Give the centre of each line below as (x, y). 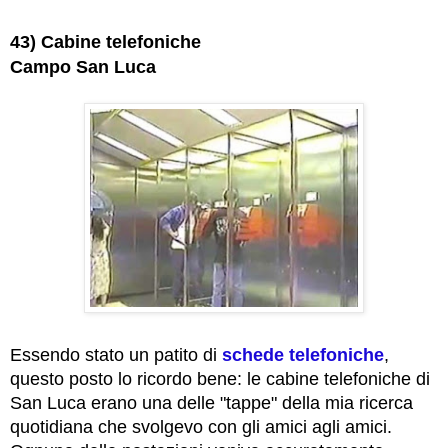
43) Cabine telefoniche (105, 42)
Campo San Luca (83, 67)
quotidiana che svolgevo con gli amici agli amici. (201, 427)
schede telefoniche (303, 355)
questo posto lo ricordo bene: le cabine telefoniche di (220, 379)
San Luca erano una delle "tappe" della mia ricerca (211, 403)
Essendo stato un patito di (116, 355)
